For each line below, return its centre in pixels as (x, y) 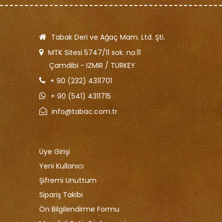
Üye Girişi (55, 151)
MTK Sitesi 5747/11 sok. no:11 (94, 52)
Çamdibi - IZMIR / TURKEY (87, 65)
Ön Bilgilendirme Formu (79, 209)
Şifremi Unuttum (68, 180)
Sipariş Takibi (61, 194)
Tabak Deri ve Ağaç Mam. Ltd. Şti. (108, 37)
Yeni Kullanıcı (61, 166)
